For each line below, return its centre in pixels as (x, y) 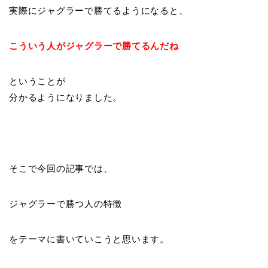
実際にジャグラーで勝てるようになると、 (99, 11)
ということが (37, 81)
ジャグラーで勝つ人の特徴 (66, 204)
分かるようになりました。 (66, 98)
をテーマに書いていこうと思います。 (89, 239)
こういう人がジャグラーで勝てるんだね (94, 46)
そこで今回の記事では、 (61, 169)
